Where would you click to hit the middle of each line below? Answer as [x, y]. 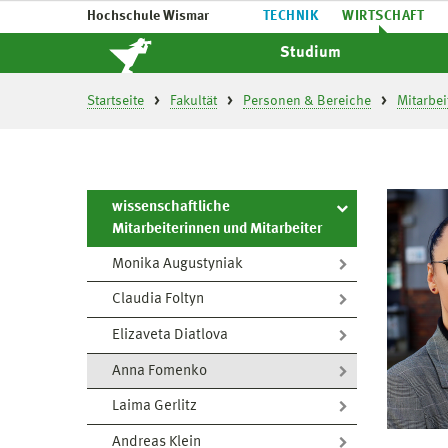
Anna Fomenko [159, 371]
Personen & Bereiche [307, 101]
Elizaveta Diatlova [170, 335]
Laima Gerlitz [154, 407]
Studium [311, 53]
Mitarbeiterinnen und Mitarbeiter [217, 229]
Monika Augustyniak [177, 264]
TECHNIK [291, 16]
